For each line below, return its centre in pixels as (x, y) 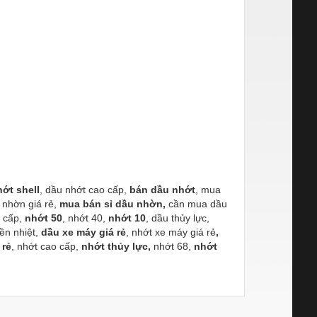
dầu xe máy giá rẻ (83, 232)
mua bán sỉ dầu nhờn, (113, 203)
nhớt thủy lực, (116, 246)
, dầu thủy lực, (178, 218)
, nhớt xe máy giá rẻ (171, 232)
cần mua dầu (196, 203)
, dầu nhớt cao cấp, (85, 189)
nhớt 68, (172, 246)
